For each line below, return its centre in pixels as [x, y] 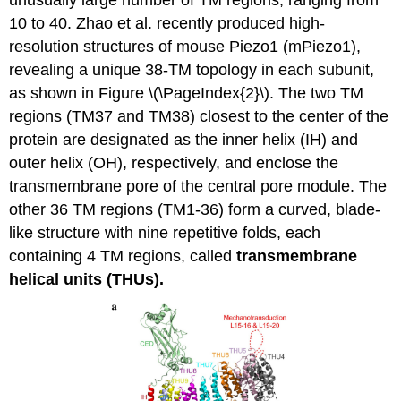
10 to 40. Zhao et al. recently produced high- [167, 23]
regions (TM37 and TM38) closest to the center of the [199, 116]
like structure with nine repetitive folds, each [165, 232]
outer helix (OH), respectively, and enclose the [174, 162]
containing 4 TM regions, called [123, 256]
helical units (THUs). [87, 279]
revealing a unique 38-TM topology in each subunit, [192, 69]
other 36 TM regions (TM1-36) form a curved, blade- [195, 209]
